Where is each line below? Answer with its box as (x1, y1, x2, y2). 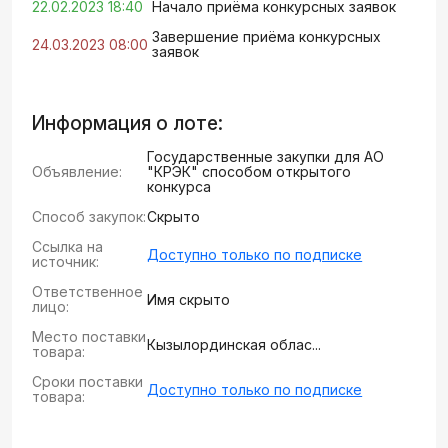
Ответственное (32, 283, 143, 300)
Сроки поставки (32, 373, 143, 390)
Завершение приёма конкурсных (152, 28, 381, 45)
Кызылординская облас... (147, 335, 322, 353)
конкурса (147, 178, 212, 195)
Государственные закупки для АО (147, 148, 385, 165)
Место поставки (32, 328, 146, 345)
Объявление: (32, 163, 122, 180)
